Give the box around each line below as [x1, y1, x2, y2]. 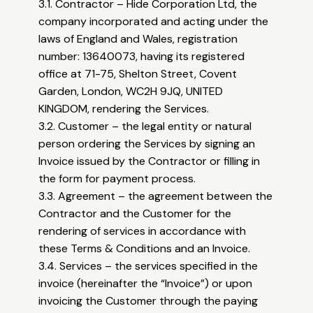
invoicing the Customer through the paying [38, 293, 259, 309]
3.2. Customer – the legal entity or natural [38, 119, 252, 134]
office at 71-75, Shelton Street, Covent [38, 66, 238, 82]
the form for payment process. [38, 171, 196, 187]
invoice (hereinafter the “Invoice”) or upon [38, 276, 253, 291]
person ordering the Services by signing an [38, 136, 256, 152]
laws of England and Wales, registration [38, 31, 238, 47]
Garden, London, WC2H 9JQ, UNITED [38, 84, 224, 99]
